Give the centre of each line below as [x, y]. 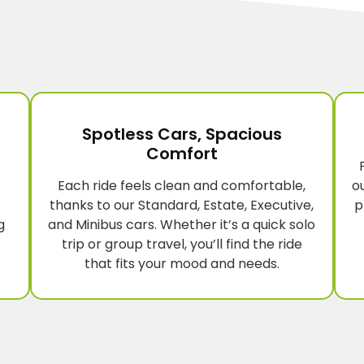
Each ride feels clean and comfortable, [182, 186]
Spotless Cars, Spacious [182, 134]
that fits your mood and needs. [182, 264]
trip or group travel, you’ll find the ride [182, 245]
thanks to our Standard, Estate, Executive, [182, 206]
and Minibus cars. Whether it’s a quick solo [182, 225]
